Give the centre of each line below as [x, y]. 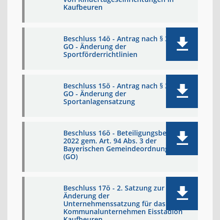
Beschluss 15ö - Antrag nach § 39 [118, 86]
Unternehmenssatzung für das [114, 204]
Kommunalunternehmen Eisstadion [123, 211]
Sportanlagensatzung [99, 101]
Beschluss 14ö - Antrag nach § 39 [118, 39]
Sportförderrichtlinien [100, 54]
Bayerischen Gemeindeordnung [116, 149]
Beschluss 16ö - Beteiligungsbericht [123, 133]
